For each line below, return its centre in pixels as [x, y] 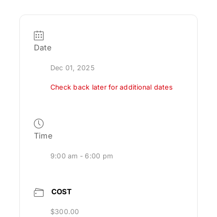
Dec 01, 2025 [72, 68]
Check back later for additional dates [111, 87]
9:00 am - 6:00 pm [82, 156]
